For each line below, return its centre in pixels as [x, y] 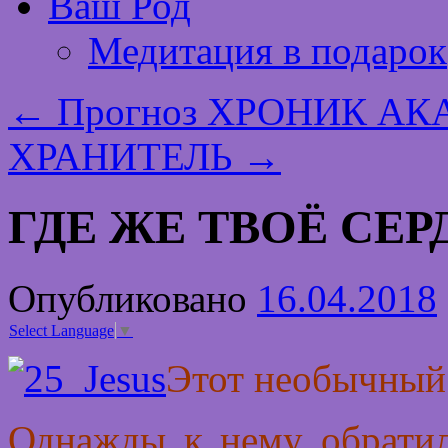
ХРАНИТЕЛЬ [125, 156]
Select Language [61, 331]
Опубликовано [127, 298]
